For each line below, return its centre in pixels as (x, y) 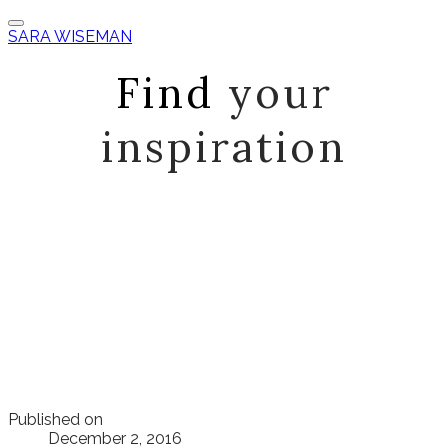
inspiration (224, 146)
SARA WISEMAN (70, 36)
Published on (55, 419)
